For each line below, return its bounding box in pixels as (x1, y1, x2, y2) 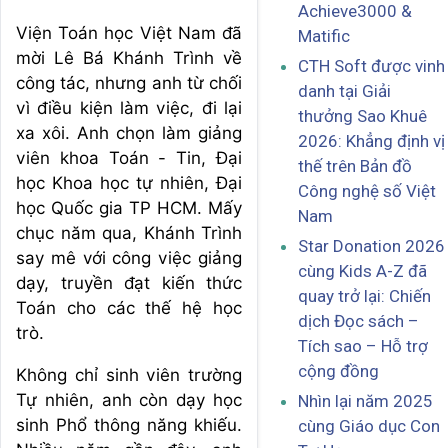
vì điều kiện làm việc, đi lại (16, 98, 242, 118)
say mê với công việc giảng (16, 248, 242, 268)
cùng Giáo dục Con (298, 416, 440, 437)
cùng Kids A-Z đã (298, 261, 427, 282)
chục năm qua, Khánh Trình (16, 223, 242, 243)
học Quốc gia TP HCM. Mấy (16, 198, 242, 218)
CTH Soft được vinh (298, 56, 445, 77)
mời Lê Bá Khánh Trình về (16, 48, 242, 68)
